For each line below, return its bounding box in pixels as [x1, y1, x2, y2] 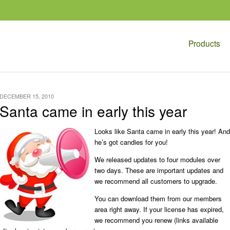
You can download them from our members [94, 194, 222, 203]
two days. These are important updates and [94, 165, 223, 175]
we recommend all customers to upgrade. [94, 176, 217, 186]
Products [188, 37, 220, 49]
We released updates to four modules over [94, 155, 220, 164]
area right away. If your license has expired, [94, 204, 224, 214]
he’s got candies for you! [94, 137, 168, 147]
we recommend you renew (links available [94, 215, 218, 225]
